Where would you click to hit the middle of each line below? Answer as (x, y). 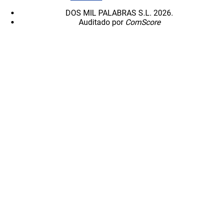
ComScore (142, 22)
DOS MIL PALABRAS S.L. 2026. (119, 13)
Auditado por (102, 22)
